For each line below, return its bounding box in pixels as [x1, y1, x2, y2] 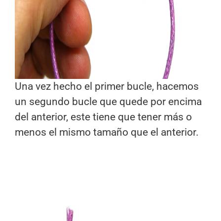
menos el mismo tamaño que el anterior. [15, 126, 199, 139]
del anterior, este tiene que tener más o [15, 111, 192, 123]
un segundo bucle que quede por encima [15, 96, 202, 108]
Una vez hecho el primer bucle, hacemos [15, 80, 199, 93]
